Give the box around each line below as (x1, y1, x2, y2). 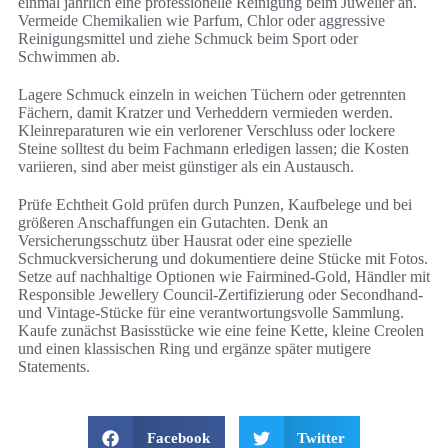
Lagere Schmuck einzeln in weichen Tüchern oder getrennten (18, 86, 406, 104)
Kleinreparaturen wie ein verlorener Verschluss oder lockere (18, 122, 395, 140)
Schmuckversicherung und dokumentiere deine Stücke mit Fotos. (18, 250, 428, 268)
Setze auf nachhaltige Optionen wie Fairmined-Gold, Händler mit (18, 268, 430, 286)
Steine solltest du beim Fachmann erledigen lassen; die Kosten (18, 140, 409, 158)
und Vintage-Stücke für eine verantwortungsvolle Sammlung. (18, 304, 404, 322)
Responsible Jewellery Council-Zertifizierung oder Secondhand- (18, 286, 423, 304)
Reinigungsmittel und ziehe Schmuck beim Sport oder (18, 30, 358, 48)
